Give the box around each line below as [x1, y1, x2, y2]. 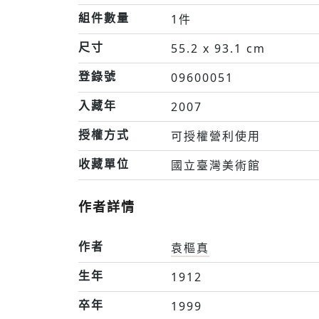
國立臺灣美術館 [171, 157, 261, 173]
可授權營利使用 [171, 128, 261, 144]
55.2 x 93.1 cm [171, 41, 266, 56]
